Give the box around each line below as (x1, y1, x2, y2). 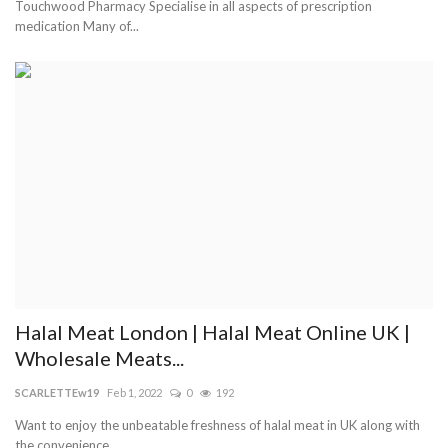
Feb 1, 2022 (107, 386, 162, 400)
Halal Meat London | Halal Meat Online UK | (15, 320, 410, 345)
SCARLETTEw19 (15, 386, 99, 400)
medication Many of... (15, 17, 139, 34)
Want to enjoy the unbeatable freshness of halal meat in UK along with (15, 417, 420, 434)
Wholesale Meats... (15, 346, 184, 371)
